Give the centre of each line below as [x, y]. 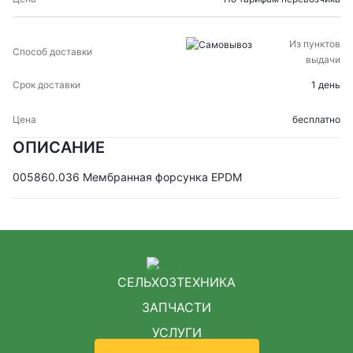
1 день [326, 85]
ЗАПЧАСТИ [176, 307]
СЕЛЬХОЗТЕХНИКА [176, 282]
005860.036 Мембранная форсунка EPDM [127, 177]
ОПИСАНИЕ [59, 147]
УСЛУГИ [176, 332]
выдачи [323, 59]
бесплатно [316, 119]
